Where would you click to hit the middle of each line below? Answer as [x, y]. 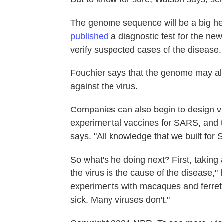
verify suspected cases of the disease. [146, 49]
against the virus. [104, 86]
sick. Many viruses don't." [120, 199]
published [89, 36]
